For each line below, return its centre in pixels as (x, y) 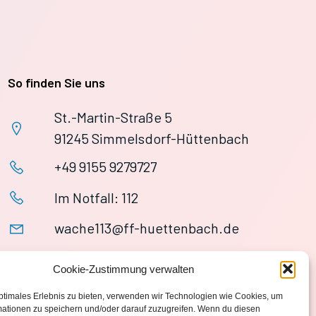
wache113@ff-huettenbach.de (147, 228)
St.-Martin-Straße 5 (114, 117)
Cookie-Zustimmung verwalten (123, 269)
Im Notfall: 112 (97, 197)
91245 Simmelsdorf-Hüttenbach (152, 138)
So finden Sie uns (57, 83)
